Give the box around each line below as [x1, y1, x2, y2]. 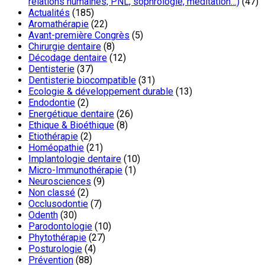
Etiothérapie [28, 130, 78, 142]
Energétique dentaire [28, 108, 114, 119]
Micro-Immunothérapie [28, 164, 122, 176]
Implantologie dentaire [28, 153, 121, 164]
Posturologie [28, 243, 82, 254]
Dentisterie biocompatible [28, 74, 136, 86]
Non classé [28, 186, 75, 198]
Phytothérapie [28, 231, 86, 243]
